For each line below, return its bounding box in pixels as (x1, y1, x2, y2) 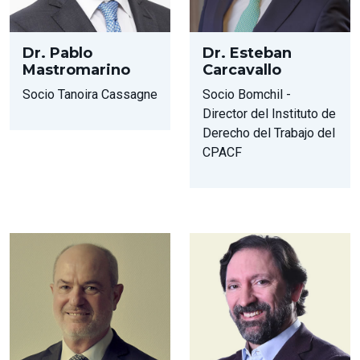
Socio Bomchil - (202, 86, 291, 102)
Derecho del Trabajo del (202, 125, 335, 141)
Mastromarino (22, 60, 130, 79)
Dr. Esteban (202, 43, 292, 62)
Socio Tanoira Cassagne (22, 86, 157, 102)
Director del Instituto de (202, 105, 336, 121)
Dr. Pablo (22, 43, 92, 62)
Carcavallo (202, 60, 281, 79)
